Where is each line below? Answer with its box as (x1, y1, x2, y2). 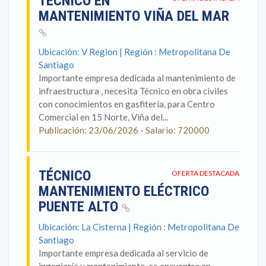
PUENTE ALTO (39, 198, 122, 215)
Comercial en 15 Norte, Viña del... (39, 112, 168, 122)
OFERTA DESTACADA (172, 169, 239, 178)
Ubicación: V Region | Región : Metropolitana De (39, 46, 230, 57)
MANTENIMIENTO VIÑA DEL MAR (39, 8, 229, 24)
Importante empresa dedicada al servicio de (39, 248, 208, 258)
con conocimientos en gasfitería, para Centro (39, 99, 215, 109)
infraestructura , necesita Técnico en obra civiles (39, 85, 228, 96)
